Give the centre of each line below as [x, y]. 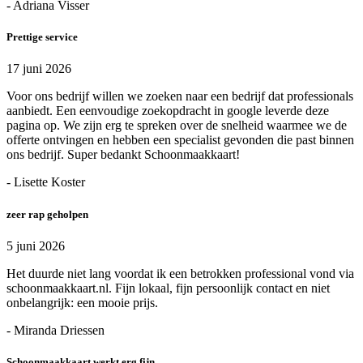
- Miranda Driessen [56, 330]
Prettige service [42, 37]
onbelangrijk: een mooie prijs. [82, 302]
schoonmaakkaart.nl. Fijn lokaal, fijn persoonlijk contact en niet [168, 288]
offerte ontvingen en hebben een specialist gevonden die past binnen [180, 140]
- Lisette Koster [46, 182]
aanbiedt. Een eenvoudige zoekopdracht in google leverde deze [168, 111]
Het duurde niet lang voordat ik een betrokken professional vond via [180, 273]
